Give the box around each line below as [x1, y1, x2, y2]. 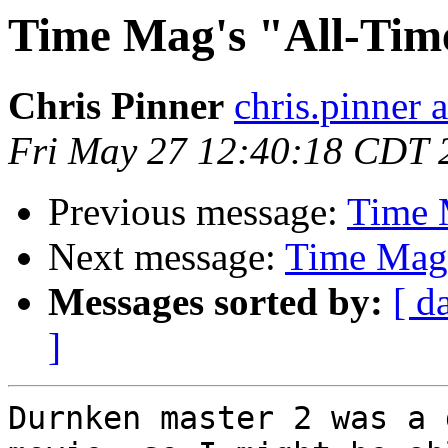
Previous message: [48, 190, 347, 234]
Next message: [48, 235, 285, 279]
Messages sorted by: [48, 280, 383, 324]
